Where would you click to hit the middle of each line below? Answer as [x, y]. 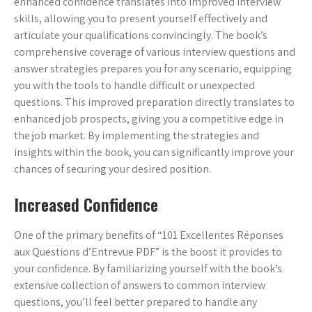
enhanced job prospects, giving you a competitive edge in [149, 119]
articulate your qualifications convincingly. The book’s [141, 36]
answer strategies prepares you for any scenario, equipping [153, 69]
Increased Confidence [86, 204]
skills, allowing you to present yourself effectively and [141, 19]
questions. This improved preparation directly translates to [154, 102]
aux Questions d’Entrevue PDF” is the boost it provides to [148, 252]
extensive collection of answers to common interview [140, 286]
